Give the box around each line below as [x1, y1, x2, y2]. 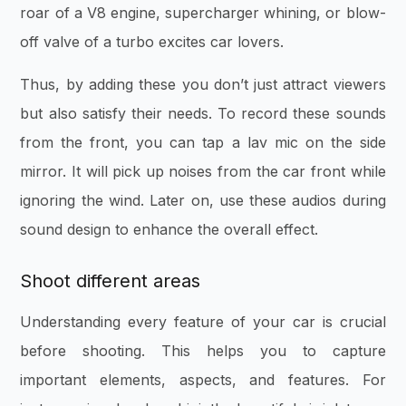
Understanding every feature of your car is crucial [20, 312, 386, 331]
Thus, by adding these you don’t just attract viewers [20, 74, 386, 93]
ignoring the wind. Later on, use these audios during [20, 190, 386, 209]
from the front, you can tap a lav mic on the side [20, 132, 386, 151]
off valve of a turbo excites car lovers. [20, 33, 289, 52]
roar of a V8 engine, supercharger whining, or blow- [20, 4, 386, 23]
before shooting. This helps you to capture [20, 341, 386, 360]
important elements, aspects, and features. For [20, 370, 386, 389]
